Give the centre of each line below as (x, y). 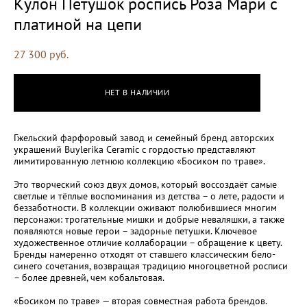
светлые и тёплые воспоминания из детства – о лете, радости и (149, 196)
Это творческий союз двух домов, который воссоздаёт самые (145, 184)
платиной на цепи (78, 24)
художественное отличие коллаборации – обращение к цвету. (148, 242)
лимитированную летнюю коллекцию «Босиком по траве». (139, 161)
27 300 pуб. (41, 54)
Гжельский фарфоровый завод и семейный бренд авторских (144, 137)
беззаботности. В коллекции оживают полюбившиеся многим (145, 207)
